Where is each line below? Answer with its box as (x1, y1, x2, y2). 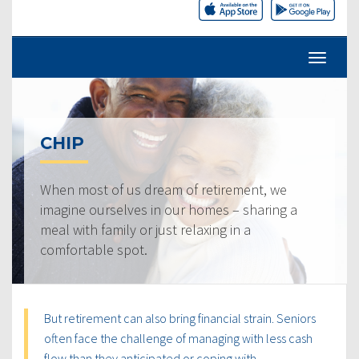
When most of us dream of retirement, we (40, 179, 287, 199)
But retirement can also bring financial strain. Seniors (44, 309, 316, 326)
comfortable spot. (40, 240, 147, 259)
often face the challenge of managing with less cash (44, 329, 313, 346)
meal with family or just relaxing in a (40, 220, 251, 239)
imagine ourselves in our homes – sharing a (40, 200, 297, 219)
